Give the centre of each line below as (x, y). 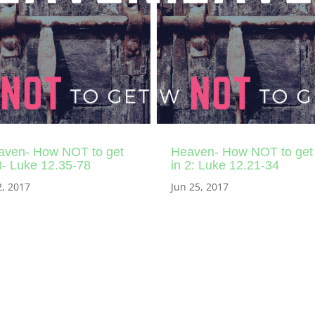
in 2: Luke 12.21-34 (225, 165)
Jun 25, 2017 (199, 186)
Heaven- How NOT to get (242, 152)
